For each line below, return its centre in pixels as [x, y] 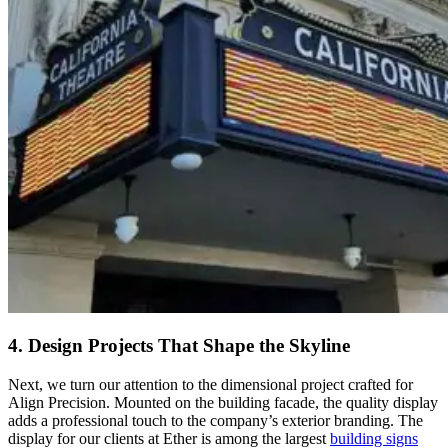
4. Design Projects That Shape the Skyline [179, 346]
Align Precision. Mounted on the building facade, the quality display [223, 403]
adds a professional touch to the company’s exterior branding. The [215, 421]
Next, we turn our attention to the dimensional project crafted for [210, 385]
